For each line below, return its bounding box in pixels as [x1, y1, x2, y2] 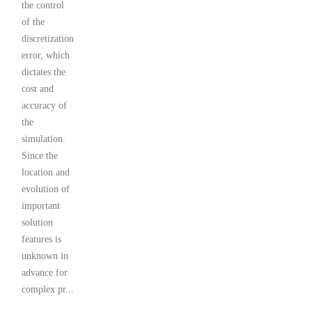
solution [22, 217, 53, 228]
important [22, 201, 60, 212]
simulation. [22, 134, 65, 145]
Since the [22, 150, 58, 162]
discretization [22, 33, 74, 45]
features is [22, 234, 61, 245]
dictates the [22, 67, 65, 78]
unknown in [22, 251, 68, 262]
